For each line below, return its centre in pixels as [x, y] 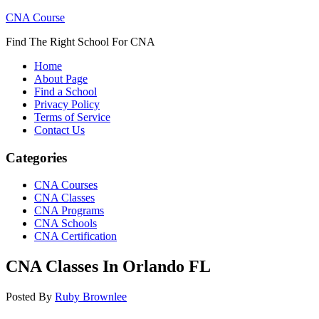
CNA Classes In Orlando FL [108, 267]
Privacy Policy [67, 104]
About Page [61, 79]
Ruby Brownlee [91, 297]
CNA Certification [75, 236]
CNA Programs [69, 211]
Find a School [66, 91]
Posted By [30, 297]
